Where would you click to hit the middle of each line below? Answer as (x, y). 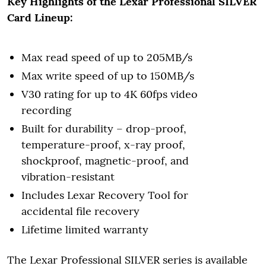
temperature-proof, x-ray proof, (103, 144)
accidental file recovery (80, 211)
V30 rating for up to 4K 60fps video (110, 94)
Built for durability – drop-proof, (104, 128)
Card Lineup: (40, 17)
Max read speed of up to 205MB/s (107, 57)
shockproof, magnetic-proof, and (105, 160)
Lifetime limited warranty (85, 229)
